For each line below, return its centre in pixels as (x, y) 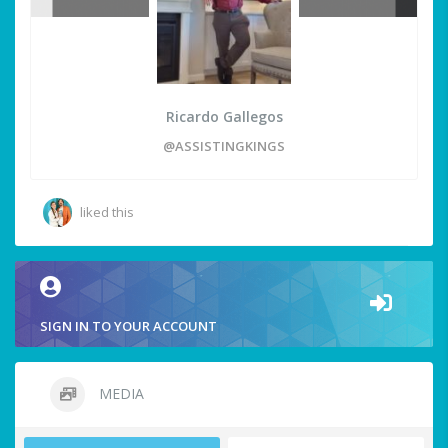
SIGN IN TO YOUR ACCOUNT (128, 326)
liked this (107, 212)
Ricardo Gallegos (224, 117)
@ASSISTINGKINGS (224, 146)
